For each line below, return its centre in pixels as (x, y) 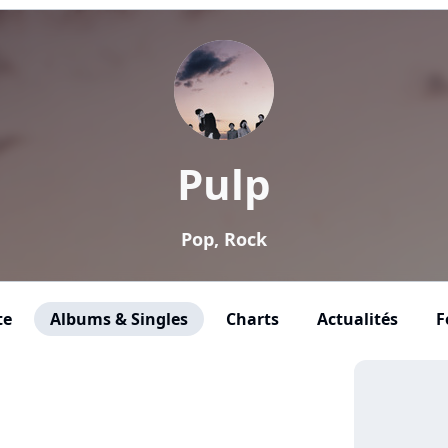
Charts (252, 319)
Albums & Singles (118, 319)
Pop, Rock (224, 239)
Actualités (357, 319)
